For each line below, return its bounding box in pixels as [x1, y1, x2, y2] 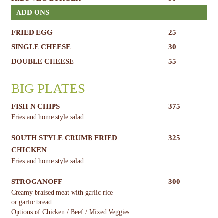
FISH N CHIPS [11, 102, 60, 110]
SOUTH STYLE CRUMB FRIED [11, 134, 117, 142]
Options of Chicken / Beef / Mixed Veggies [11, 208, 129, 216]
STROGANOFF [11, 178, 62, 186]
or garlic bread [11, 199, 52, 206]
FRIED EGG [11, 28, 53, 36]
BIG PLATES [11, 81, 85, 96]
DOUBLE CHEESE [11, 57, 74, 65]
